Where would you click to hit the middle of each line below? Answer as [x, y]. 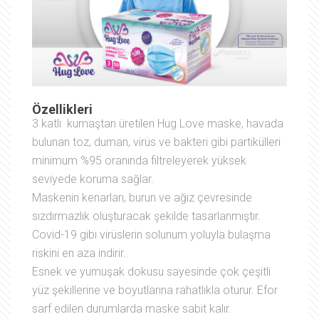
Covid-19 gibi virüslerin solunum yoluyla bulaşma [151, 234]
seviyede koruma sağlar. [93, 179]
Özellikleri [62, 109]
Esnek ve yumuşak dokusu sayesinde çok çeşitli [151, 271]
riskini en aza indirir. [79, 253]
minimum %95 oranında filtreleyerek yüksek [139, 160]
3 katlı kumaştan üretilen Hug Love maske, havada [158, 123]
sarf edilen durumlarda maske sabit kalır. [132, 308]
